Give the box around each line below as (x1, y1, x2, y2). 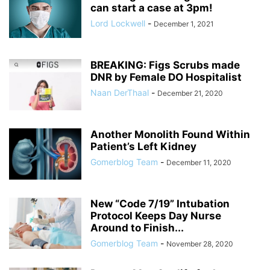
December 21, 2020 (157, 89, 223, 98)
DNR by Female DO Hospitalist (90, 71, 242, 84)
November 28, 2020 (166, 239, 233, 249)
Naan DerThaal (90, 87, 149, 98)
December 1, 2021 (154, 19, 214, 29)
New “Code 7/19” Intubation (90, 198, 230, 210)
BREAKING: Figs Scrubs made (90, 59, 240, 72)
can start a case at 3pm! (90, 2, 213, 14)
